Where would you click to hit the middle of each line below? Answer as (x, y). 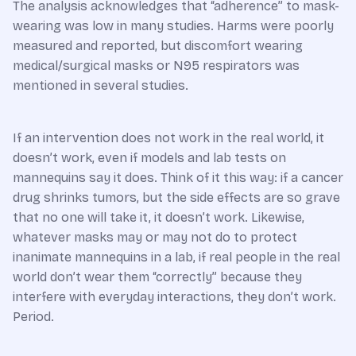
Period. (33, 316)
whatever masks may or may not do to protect (155, 237)
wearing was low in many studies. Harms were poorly (173, 25)
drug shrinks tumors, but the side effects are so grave (176, 197)
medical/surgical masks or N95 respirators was (156, 65)
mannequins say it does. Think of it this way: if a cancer (178, 177)
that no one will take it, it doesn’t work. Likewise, (159, 217)
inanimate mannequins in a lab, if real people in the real (176, 257)
